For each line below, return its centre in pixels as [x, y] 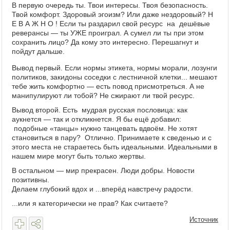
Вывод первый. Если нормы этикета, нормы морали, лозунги [114, 68]
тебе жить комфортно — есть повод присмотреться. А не [108, 86]
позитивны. [31, 180]
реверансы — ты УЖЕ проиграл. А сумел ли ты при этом [108, 33]
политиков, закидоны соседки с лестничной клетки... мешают [114, 77]
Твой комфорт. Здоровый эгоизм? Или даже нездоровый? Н [112, 14]
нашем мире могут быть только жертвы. [80, 156]
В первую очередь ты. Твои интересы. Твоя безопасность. [110, 5]
